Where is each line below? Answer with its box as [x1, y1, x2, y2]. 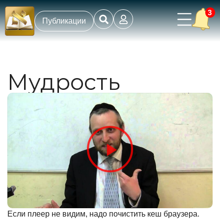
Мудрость [7, 69, 120, 95]
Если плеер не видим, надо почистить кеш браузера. [7, 210, 199, 219]
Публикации [42, 16, 86, 25]
